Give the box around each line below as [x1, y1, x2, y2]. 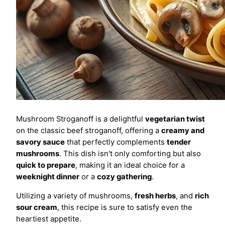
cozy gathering [97, 172, 152, 181]
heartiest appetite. [16, 214, 81, 223]
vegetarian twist [145, 115, 205, 124]
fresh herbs [135, 191, 176, 200]
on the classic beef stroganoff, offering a [16, 126, 161, 135]
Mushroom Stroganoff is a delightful [16, 115, 145, 124]
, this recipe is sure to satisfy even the [57, 202, 192, 212]
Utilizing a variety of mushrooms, [16, 191, 135, 200]
